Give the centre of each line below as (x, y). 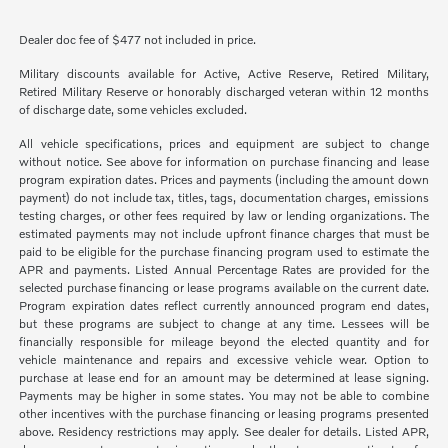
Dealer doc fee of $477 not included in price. (138, 40)
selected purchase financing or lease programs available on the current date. (224, 288)
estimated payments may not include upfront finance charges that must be (224, 234)
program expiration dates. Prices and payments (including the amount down (224, 180)
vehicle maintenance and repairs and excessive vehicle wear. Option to (224, 360)
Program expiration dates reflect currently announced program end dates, (224, 306)
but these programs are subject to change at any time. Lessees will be (224, 324)
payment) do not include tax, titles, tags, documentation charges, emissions (224, 198)
